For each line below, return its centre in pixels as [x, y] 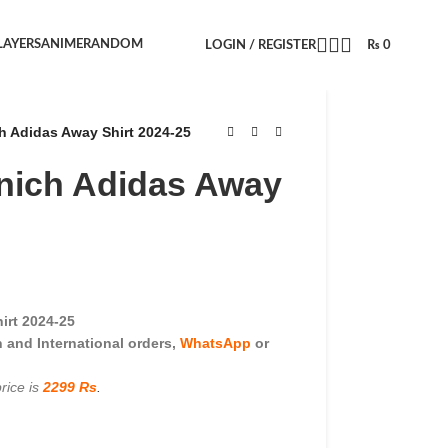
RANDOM [113, 44]
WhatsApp [215, 343]
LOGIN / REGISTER [260, 45]
